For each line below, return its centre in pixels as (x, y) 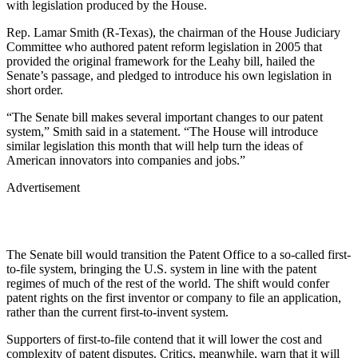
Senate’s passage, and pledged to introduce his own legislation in (169, 75)
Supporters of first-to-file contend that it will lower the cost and (164, 339)
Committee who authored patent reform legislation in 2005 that (164, 46)
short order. (35, 89)
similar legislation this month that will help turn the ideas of (155, 145)
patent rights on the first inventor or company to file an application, (174, 297)
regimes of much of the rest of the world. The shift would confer (168, 283)
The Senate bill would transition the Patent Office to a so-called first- (179, 254)
